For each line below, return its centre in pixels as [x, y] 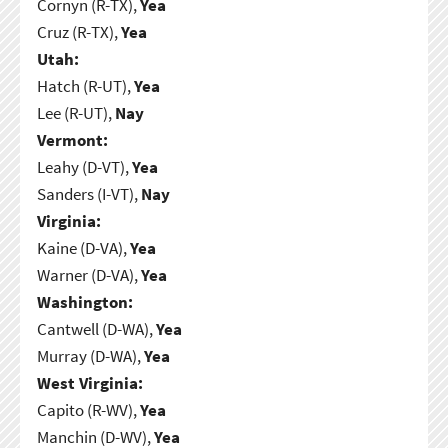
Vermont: [72, 139]
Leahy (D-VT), [84, 166]
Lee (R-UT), [75, 112]
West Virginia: [89, 382]
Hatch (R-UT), [85, 85]
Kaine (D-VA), [83, 247]
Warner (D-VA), [88, 274]
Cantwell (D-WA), [96, 328]
